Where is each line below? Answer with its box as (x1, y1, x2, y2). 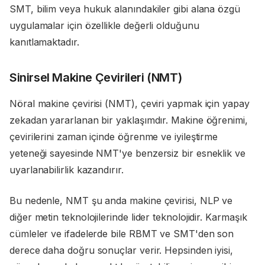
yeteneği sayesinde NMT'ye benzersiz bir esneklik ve (9, 147, 245, 160)
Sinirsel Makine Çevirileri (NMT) (9, 70, 182, 85)
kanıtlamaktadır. (9, 36, 79, 49)
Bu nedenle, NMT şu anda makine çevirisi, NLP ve (9, 195, 233, 207)
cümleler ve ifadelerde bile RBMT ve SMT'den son (9, 228, 234, 240)
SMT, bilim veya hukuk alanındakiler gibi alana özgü (9, 3, 240, 15)
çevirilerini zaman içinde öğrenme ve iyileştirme (9, 131, 218, 143)
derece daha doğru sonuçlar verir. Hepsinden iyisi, (9, 244, 233, 257)
